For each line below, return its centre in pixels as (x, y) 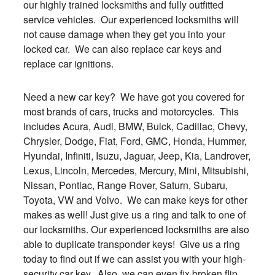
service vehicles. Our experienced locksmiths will (131, 19)
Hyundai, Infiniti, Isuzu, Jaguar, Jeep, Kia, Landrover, (137, 156)
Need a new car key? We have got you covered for (134, 97)
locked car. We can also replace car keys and (122, 49)
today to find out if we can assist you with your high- (134, 259)
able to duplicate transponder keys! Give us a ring (131, 244)
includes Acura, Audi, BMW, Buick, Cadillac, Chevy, (135, 126)
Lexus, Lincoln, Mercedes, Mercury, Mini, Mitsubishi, (136, 170)
